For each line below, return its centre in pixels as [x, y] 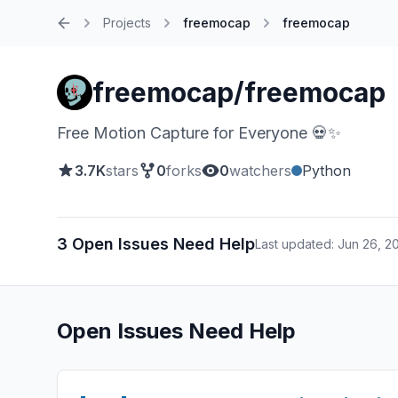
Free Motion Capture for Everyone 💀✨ [199, 133]
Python [326, 171]
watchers [260, 171]
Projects [127, 23]
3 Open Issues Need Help [156, 244]
